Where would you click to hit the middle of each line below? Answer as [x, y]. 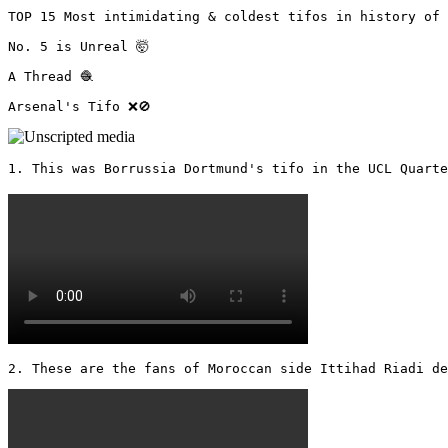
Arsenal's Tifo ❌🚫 [83, 106]
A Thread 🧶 [50, 76]
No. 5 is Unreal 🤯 [78, 46]
